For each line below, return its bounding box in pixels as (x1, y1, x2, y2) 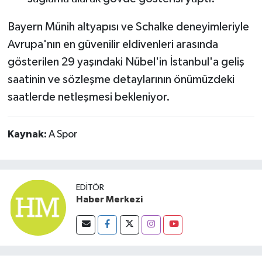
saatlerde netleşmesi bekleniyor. (7, 91, 170, 103)
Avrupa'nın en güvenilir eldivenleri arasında (7, 38, 218, 50)
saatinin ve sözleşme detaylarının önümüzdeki (7, 73, 235, 85)
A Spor (48, 129, 77, 140)
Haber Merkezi (76, 194, 143, 204)
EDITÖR (76, 182, 104, 192)
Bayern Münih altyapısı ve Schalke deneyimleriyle (7, 20, 249, 33)
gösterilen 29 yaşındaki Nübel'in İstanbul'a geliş (7, 56, 244, 68)
